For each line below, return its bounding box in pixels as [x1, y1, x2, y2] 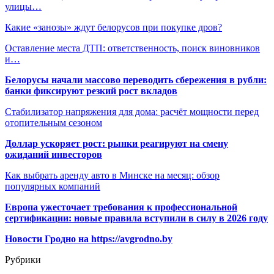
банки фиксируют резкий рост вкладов [5, 86, 177, 97]
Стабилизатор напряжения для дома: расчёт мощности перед [5, 106, 259, 117]
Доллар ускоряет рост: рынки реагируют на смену [5, 138, 228, 149]
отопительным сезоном [5, 117, 102, 128]
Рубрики [5, 254, 41, 265]
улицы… [5, 1, 42, 12]
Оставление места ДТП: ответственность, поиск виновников [5, 43, 260, 54]
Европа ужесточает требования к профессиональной [5, 202, 237, 213]
